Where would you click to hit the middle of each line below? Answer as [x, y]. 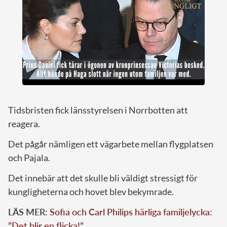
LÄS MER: [29, 212]
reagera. [24, 124]
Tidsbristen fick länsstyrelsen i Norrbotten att [98, 110]
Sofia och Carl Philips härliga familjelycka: [131, 212]
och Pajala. [29, 158]
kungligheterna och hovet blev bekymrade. [91, 192]
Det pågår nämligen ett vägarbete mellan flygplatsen [111, 144]
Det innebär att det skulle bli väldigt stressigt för [103, 178]
